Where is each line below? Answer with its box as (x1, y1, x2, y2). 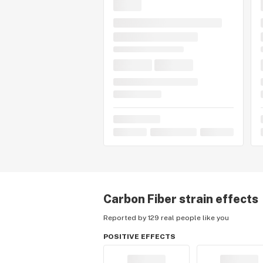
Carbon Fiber (103, 192, 177, 206)
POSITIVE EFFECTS (103, 232, 176, 241)
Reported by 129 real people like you (103, 214, 229, 222)
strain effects (177, 192, 258, 206)
